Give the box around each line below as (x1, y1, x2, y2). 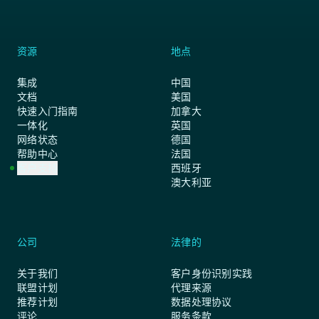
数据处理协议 (171, 296, 232, 308)
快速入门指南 (17, 105, 78, 117)
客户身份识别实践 (171, 267, 253, 280)
